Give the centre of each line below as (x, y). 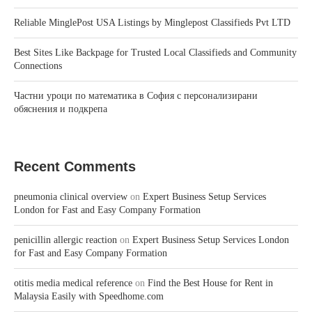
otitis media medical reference (73, 283)
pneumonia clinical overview (71, 197)
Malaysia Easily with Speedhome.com (89, 297)
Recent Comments (75, 167)
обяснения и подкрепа (61, 109)
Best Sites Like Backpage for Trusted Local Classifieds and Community (155, 53)
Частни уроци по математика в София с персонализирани (136, 96)
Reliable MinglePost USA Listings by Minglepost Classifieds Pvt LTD (152, 23)
